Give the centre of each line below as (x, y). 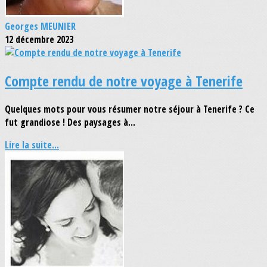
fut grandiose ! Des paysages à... (70, 122)
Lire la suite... (32, 145)
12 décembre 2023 (39, 40)
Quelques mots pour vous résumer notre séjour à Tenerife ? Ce (130, 109)
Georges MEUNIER (40, 27)
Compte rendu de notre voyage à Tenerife (124, 80)
